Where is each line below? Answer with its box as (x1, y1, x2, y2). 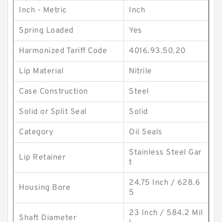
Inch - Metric (19, 5, 67, 15)
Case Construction (19, 87, 88, 97)
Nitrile (129, 66, 152, 76)
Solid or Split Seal (19, 107, 87, 117)
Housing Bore (19, 183, 70, 193)
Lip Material (19, 66, 63, 76)
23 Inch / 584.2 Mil (129, 208, 203, 218)
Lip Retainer (19, 153, 65, 163)
